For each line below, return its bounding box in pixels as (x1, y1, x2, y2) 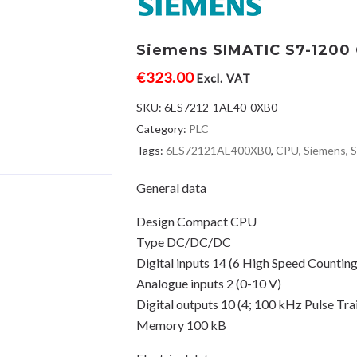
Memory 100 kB (136, 317, 227, 332)
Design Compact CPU (136, 214, 257, 229)
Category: (136, 122, 190, 135)
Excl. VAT (197, 72, 252, 85)
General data (136, 180, 207, 195)
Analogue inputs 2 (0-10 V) (136, 276, 282, 291)
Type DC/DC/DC (136, 234, 232, 249)
